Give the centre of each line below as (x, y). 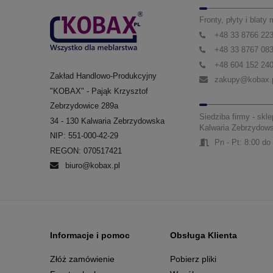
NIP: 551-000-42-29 (84, 136)
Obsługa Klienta (203, 235)
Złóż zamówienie (82, 259)
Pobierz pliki (193, 259)
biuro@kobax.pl (93, 166)
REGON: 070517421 (86, 151)
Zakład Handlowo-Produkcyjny (103, 76)
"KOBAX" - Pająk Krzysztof (99, 91)
